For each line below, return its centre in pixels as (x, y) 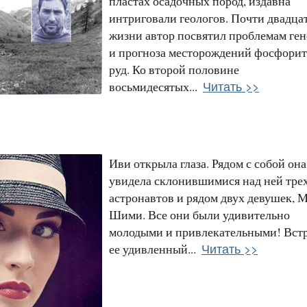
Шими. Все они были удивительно (199, 214)
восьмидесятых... (153, 86)
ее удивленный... (152, 248)
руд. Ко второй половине (174, 69)
